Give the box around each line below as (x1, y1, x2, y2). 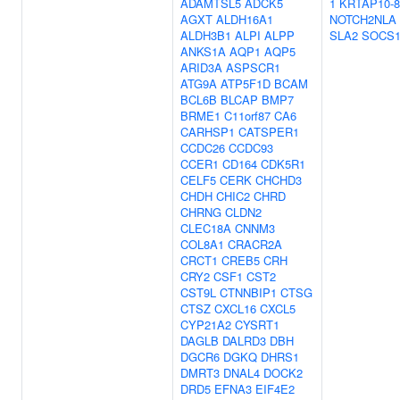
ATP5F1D (221, 75, 271, 92)
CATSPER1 (238, 123, 299, 140)
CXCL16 (214, 300, 256, 317)
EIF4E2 (255, 380, 295, 397)
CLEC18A (180, 220, 231, 237)
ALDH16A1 (216, 11, 273, 28)
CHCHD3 (255, 171, 302, 188)
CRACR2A (228, 236, 282, 253)
